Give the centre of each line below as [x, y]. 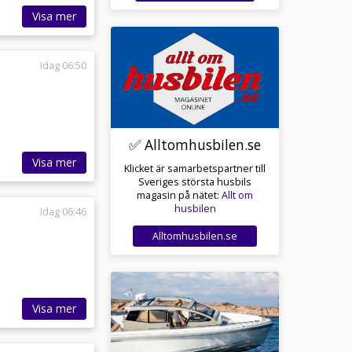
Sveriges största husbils [195, 182]
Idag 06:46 [63, 212]
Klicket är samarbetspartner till [195, 169]
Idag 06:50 [63, 66]
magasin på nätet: [179, 196]
